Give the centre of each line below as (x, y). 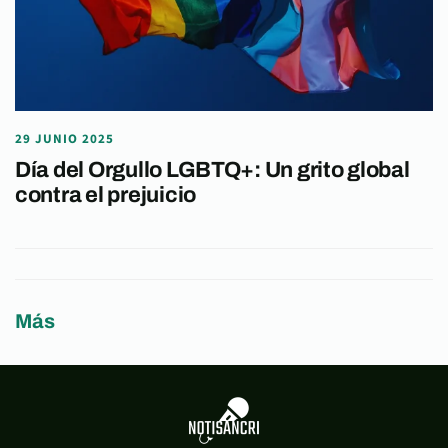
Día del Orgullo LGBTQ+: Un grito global (212, 170)
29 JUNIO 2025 (65, 139)
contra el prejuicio (105, 195)
